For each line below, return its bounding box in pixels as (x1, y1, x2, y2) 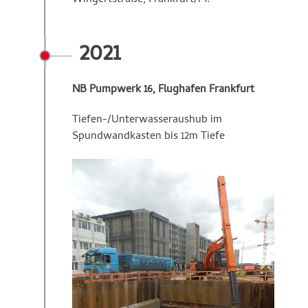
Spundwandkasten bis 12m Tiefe (72, 128, 225, 146)
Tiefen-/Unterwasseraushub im (72, 111, 222, 129)
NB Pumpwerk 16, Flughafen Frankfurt (72, 81, 254, 99)
